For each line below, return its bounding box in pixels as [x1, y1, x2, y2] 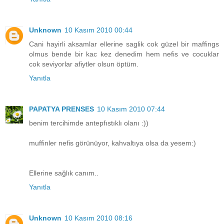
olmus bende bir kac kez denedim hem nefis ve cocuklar [29, 50, 219, 58]
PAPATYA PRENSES [29, 105, 94, 113]
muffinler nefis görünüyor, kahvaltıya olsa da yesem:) [29, 139, 196, 147]
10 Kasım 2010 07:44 [97, 105, 165, 113]
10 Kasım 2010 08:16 [64, 214, 132, 222]
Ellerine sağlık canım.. [29, 169, 98, 177]
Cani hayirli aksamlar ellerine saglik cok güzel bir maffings [29, 40, 219, 48]
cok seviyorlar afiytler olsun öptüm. [29, 60, 138, 68]
